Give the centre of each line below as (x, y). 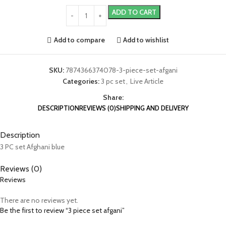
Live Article (147, 81)
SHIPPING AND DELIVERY (152, 108)
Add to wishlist (146, 40)
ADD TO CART (134, 12)
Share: (113, 97)
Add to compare (79, 40)
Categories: (81, 81)
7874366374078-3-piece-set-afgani (121, 70)
